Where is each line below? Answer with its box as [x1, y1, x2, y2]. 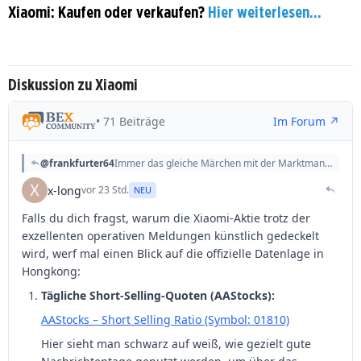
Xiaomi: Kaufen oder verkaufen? [8, 2, 208, 22]
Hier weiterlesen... [208, 2, 322, 22]
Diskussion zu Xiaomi [8, 74, 138, 94]
